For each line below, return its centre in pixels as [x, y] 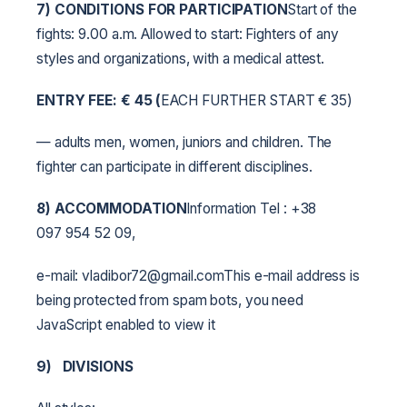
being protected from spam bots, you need [170, 300]
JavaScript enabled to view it [126, 324]
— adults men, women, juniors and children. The [184, 143]
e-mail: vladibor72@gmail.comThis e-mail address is [198, 275]
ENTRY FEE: [79, 101]
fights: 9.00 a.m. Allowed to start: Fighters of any [188, 34]
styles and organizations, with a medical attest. [181, 58]
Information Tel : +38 [252, 209]
